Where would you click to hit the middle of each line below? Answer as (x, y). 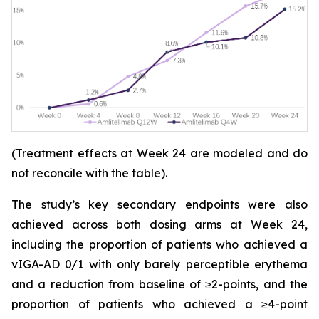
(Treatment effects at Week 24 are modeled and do (159, 153)
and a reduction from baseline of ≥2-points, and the (159, 284)
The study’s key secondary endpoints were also (159, 205)
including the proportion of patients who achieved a (159, 245)
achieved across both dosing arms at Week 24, (159, 225)
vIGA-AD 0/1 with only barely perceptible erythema (159, 265)
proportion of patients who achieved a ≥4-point (159, 304)
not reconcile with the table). (89, 173)
